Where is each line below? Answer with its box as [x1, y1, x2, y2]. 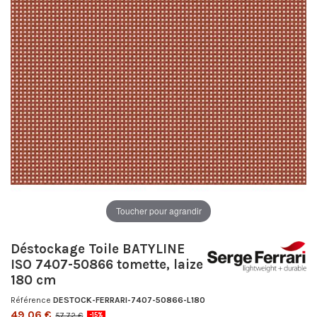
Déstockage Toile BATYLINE [11, 241, 185, 257]
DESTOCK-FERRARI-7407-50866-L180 [53, 295, 205, 306]
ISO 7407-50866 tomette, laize [11, 256, 203, 272]
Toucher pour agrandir [115, 204, 202, 217]
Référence [11, 295, 51, 306]
